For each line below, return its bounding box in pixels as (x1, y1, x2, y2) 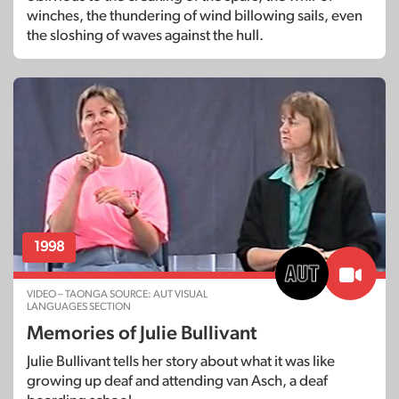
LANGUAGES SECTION (27, 301, 131, 313)
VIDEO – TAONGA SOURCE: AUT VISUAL (27, 289, 208, 300)
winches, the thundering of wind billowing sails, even (27, 7, 362, 23)
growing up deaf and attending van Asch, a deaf (27, 373, 328, 389)
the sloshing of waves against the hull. (27, 27, 264, 43)
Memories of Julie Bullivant (27, 323, 256, 344)
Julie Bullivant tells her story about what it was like (27, 354, 335, 370)
